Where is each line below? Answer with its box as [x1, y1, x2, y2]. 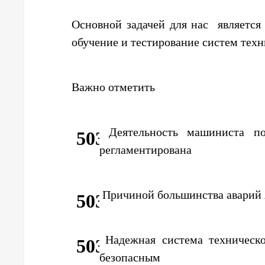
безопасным [99, 251, 160, 264]
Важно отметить [72, 80, 155, 93]
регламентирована [99, 143, 192, 156]
